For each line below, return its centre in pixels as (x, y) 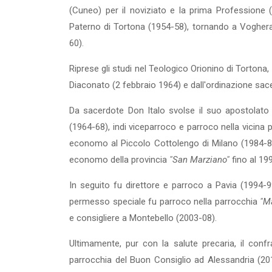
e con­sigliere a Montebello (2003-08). (143, 218)
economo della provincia (119, 160)
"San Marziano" (201, 160)
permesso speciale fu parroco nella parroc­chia (165, 202)
